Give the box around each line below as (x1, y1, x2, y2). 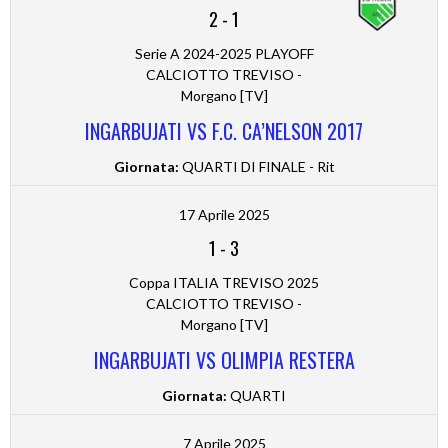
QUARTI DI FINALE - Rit (178, 158, 335, 176)
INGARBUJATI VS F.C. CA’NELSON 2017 (85, 116, 363, 147)
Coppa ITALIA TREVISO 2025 (129, 274, 319, 292)
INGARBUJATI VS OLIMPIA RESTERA (93, 345, 355, 376)
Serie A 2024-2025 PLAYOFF (134, 45, 314, 63)
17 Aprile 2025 (178, 206, 270, 224)
